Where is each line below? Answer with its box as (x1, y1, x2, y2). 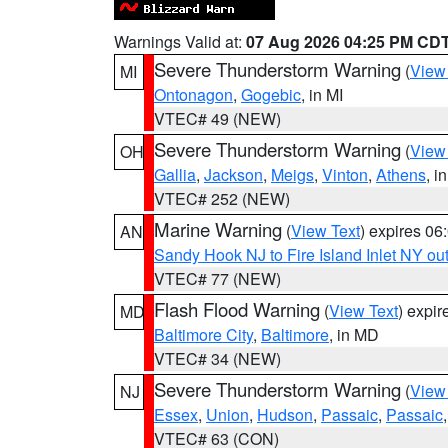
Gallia (154, 163, 196, 186)
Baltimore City (154, 323, 253, 346)
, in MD (329, 323, 379, 346)
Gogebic (241, 83, 301, 106)
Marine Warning (154, 216, 282, 242)
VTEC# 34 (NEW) (154, 347, 281, 370)
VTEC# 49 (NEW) (154, 107, 281, 130)
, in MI (301, 83, 343, 106)
